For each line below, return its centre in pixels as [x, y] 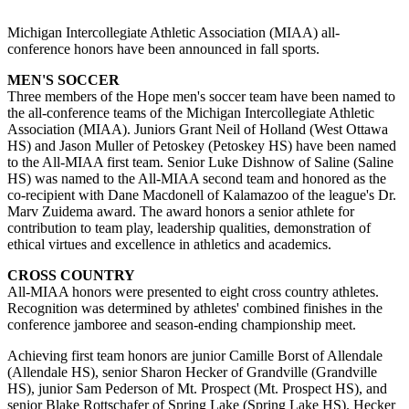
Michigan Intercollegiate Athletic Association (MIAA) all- [173, 33]
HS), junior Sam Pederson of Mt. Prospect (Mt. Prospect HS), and [197, 389]
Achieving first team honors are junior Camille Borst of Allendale [195, 356]
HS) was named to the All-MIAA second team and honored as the [197, 179]
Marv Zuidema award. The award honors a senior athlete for [181, 212]
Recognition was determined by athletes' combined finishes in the [195, 309]
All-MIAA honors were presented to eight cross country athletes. [193, 292]
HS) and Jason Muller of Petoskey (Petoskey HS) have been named [202, 146]
